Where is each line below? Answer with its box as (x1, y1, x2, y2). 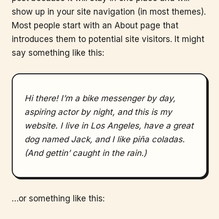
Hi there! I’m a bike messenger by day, (24, 93, 175, 103)
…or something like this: (12, 194, 105, 203)
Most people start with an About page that (12, 21, 178, 30)
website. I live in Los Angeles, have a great (24, 121, 194, 131)
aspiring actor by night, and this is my (24, 107, 172, 117)
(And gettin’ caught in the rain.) (24, 148, 147, 158)
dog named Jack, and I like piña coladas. (24, 134, 185, 144)
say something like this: (12, 48, 104, 58)
